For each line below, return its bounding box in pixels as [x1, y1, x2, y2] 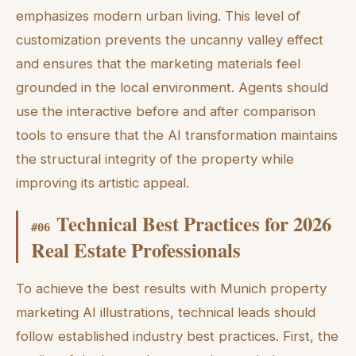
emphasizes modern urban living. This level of [16, 7, 300, 24]
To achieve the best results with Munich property [16, 281, 327, 297]
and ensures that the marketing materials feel [16, 55, 300, 72]
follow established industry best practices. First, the [16, 328, 339, 345]
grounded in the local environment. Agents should [16, 79, 328, 95]
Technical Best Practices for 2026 [56, 209, 331, 238]
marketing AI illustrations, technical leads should [16, 304, 315, 321]
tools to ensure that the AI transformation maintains [16, 126, 338, 143]
